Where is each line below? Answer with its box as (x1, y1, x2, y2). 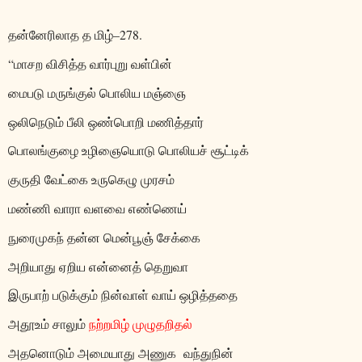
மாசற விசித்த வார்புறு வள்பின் (14, 54, 172, 72)
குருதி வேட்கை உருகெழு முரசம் (8, 170, 175, 188)
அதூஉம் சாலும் (8, 315, 89, 333)
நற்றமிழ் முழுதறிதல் (89, 315, 192, 333)
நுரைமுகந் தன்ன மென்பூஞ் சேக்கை (8, 228, 200, 246)
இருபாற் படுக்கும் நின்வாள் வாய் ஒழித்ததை (8, 286, 238, 304)
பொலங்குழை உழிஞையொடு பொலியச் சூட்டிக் (8, 141, 249, 159)
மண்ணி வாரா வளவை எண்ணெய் (8, 200, 187, 217)
